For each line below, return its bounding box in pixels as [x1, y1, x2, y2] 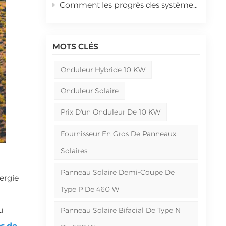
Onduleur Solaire [60, 86, 119, 96]
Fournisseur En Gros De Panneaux [60, 129, 176, 138]
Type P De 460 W [60, 185, 119, 194]
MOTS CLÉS [52, 41, 98, 51]
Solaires [60, 146, 87, 155]
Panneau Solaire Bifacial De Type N [60, 206, 181, 215]
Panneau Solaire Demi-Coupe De [60, 167, 175, 177]
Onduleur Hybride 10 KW [60, 65, 145, 74]
